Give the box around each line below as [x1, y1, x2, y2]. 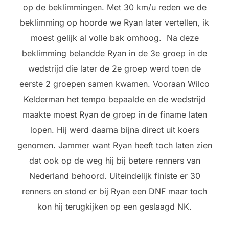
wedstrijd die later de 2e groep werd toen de [28, 63, 201, 74]
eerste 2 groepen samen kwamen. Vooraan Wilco [19, 79, 210, 89]
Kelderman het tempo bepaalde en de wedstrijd [23, 94, 206, 104]
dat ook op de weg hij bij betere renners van [29, 155, 200, 166]
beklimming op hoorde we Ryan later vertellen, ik [20, 17, 209, 28]
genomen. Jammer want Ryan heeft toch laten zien [17, 140, 212, 150]
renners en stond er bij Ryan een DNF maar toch [22, 186, 207, 196]
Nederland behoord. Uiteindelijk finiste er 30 [29, 171, 200, 181]
